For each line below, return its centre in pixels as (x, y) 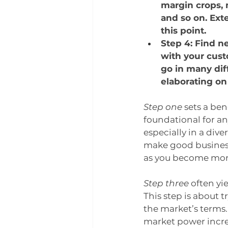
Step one (163, 107)
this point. (183, 31)
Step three (166, 183)
